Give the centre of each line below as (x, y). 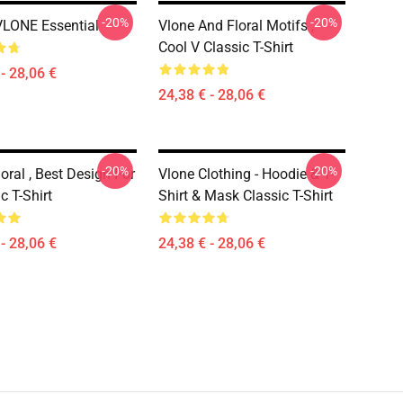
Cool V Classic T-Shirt (226, 47)
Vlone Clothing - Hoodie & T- (246, 174)
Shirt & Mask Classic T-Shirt (246, 196)
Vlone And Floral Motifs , (236, 26)
